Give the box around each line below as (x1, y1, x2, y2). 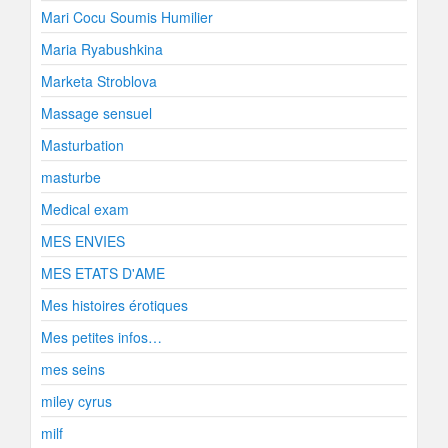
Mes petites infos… (41, 327, 162, 347)
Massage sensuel (41, 103, 152, 123)
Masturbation (41, 135, 124, 155)
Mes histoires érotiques (41, 295, 188, 315)
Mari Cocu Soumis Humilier (41, 7, 213, 27)
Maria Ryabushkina (41, 39, 163, 59)
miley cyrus (41, 391, 112, 411)
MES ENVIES (41, 231, 125, 251)
